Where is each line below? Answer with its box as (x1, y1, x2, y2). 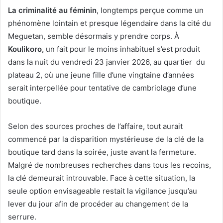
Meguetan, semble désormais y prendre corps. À (8, 31, 179, 41)
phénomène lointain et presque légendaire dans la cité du (8, 18, 211, 28)
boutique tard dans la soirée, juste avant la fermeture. (8, 147, 196, 157)
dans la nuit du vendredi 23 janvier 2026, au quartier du (8, 57, 205, 67)
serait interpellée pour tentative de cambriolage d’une (8, 83, 197, 93)
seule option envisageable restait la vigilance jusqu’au (8, 186, 197, 196)
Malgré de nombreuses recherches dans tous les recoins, (8, 160, 211, 170)
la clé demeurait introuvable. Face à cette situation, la (8, 173, 195, 183)
